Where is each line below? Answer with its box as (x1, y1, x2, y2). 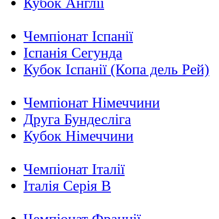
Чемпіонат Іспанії (23, 27, 133, 44)
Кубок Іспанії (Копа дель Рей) (23, 61, 209, 77)
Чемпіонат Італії (23, 160, 125, 177)
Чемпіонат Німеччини (23, 94, 160, 110)
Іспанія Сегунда (23, 44, 122, 61)
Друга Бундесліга (23, 110, 131, 127)
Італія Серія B (23, 177, 111, 194)
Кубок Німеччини (23, 127, 133, 144)
